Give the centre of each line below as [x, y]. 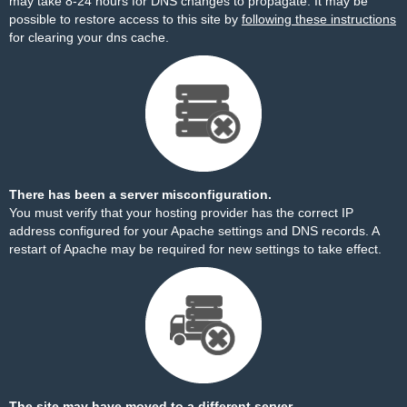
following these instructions [319, 19]
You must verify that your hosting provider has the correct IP [181, 213]
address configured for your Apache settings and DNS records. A [194, 231]
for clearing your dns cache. [89, 37]
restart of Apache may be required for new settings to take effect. [195, 249]
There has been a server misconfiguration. [140, 194]
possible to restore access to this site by [125, 19]
